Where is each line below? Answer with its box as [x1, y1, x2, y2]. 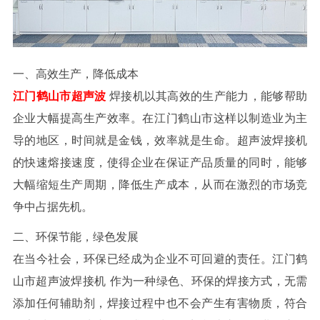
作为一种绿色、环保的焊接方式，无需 [109, 275, 308, 288]
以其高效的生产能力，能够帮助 [144, 89, 308, 102]
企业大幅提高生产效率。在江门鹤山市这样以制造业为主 [12, 111, 308, 124]
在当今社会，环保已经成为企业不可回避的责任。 [12, 253, 273, 266]
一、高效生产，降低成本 [12, 67, 139, 80]
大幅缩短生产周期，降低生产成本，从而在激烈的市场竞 [12, 178, 308, 191]
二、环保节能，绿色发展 [12, 231, 139, 244]
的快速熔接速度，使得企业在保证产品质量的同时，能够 [12, 156, 308, 169]
